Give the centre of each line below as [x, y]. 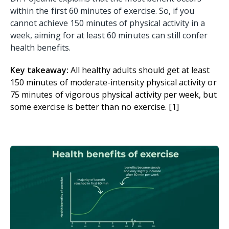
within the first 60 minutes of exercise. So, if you [102, 10]
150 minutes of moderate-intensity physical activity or [113, 82]
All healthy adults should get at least [140, 70]
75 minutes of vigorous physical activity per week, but [113, 94]
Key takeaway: [40, 70]
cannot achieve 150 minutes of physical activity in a [108, 23]
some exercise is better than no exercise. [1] [95, 107]
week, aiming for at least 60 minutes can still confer [109, 35]
